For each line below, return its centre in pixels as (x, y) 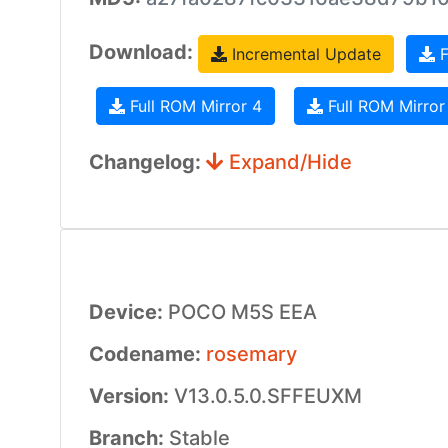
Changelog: (147, 162)
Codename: (147, 354)
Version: (131, 396)
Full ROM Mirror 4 (193, 106)
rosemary (251, 354)
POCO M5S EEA (242, 312)
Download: (143, 52)
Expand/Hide (287, 162)
